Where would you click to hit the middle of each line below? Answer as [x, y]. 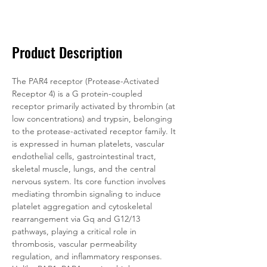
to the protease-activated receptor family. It [95, 131]
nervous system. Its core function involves [90, 181]
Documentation [60, 11]
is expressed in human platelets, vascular [89, 144]
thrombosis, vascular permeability [75, 244]
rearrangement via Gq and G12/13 [77, 219]
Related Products [131, 11]
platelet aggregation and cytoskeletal [83, 206]
